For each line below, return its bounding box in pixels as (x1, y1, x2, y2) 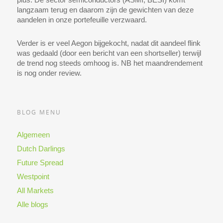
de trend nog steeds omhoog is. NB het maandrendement (16, 59, 203, 68)
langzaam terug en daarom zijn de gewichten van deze (16, 5, 194, 14)
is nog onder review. (16, 69, 82, 78)
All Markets (16, 186, 54, 195)
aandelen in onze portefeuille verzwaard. (16, 15, 147, 24)
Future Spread (16, 158, 63, 167)
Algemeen (16, 130, 50, 139)
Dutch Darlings (16, 144, 65, 153)
